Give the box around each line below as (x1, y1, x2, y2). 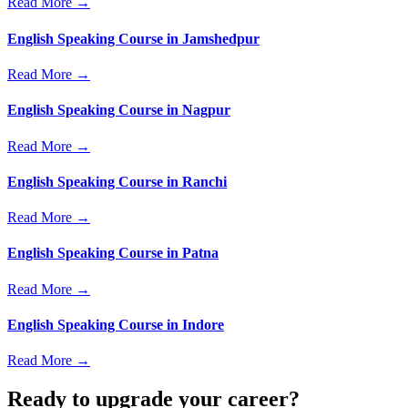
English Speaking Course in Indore (7, 316, 224, 332)
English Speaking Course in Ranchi (7, 173, 227, 189)
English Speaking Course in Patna (7, 245, 219, 261)
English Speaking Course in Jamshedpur (7, 30, 260, 46)
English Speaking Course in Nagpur (7, 102, 230, 118)
